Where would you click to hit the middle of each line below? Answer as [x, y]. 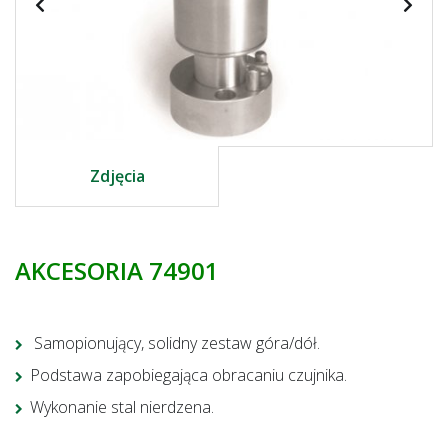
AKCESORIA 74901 [117, 271]
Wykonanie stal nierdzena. [122, 407]
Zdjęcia [117, 176]
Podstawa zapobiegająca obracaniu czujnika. [188, 375]
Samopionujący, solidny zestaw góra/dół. [175, 343]
